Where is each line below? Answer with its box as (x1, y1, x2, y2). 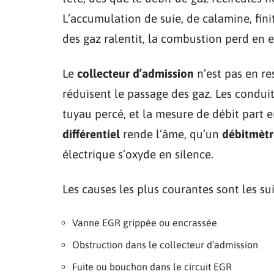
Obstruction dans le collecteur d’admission (72, 239, 258, 250)
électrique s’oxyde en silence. (62, 147, 213, 161)
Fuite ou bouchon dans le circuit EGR (72, 261, 232, 272)
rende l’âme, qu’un (120, 127, 222, 141)
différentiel (62, 127, 120, 141)
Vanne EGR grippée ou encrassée (72, 217, 217, 228)
